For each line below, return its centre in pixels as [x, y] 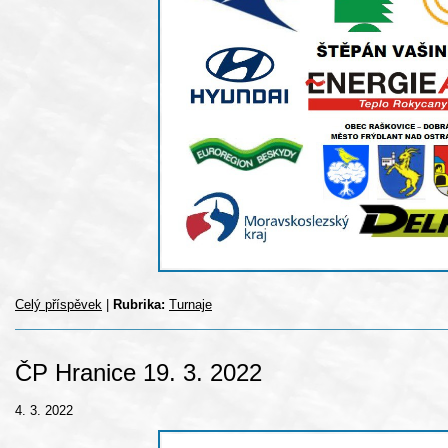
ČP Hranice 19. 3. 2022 [138, 373]
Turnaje [190, 305]
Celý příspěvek [58, 305]
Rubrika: [139, 305]
